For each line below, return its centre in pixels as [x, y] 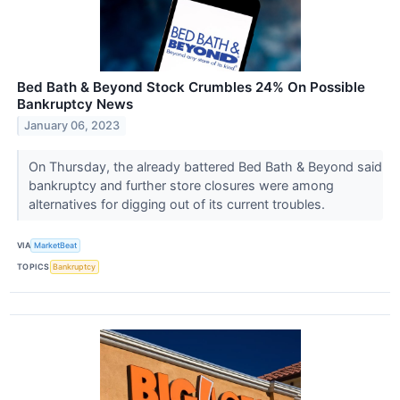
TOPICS [33, 267]
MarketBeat [56, 246]
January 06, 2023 [72, 126]
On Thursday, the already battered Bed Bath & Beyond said [205, 166]
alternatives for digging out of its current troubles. [178, 204]
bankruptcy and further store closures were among [181, 185]
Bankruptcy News [75, 104]
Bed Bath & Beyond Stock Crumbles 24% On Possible [191, 87]
